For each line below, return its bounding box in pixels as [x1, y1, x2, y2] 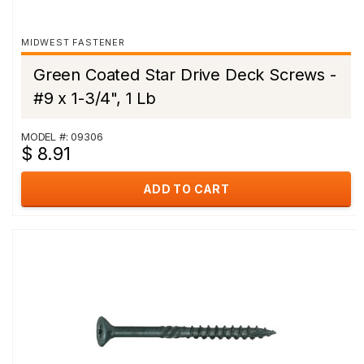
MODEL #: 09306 [21, 130, 103, 143]
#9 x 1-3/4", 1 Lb [33, 89, 157, 108]
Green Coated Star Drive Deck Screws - [33, 65, 336, 84]
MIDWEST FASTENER [21, 37, 125, 48]
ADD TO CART [142, 182, 230, 196]
